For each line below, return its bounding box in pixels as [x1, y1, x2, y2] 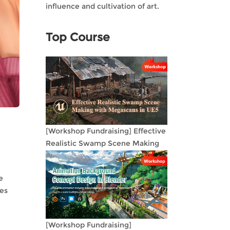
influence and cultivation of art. [45, 2, 159, 11]
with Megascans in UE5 [45, 151, 130, 160]
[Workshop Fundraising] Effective [45, 126, 166, 136]
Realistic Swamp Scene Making [45, 139, 159, 148]
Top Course [45, 30, 110, 44]
